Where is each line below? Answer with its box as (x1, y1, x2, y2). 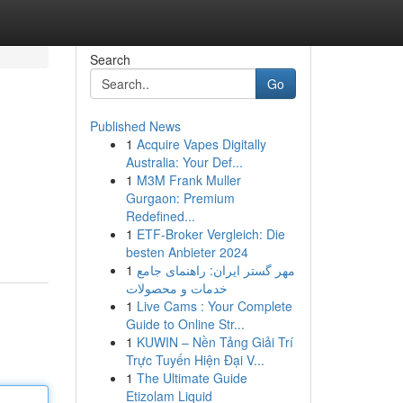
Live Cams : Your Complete (136, 297, 292, 315)
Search (89, 50, 130, 68)
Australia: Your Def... (125, 153, 243, 171)
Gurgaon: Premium (125, 189, 235, 207)
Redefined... (125, 207, 195, 225)
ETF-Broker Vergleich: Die (136, 225, 285, 243)
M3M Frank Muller (136, 171, 241, 189)
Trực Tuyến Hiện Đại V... (125, 351, 264, 369)
